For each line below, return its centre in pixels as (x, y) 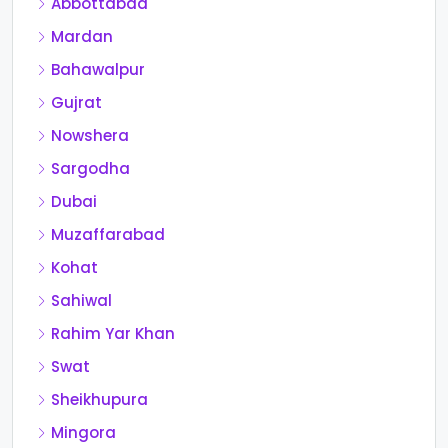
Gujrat (76, 103)
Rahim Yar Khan (113, 334)
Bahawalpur (98, 70)
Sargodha (90, 169)
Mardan (82, 37)
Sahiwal (81, 301)
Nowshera (90, 136)
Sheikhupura (99, 400)
